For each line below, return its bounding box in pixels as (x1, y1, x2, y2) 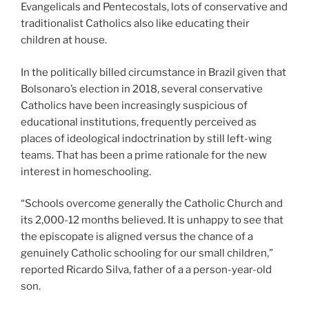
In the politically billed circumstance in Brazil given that (21, 66, 286, 79)
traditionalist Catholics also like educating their (21, 17, 250, 30)
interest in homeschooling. (21, 165, 151, 178)
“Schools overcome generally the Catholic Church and (21, 197, 283, 210)
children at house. (21, 34, 107, 47)
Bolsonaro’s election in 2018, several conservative (21, 82, 263, 95)
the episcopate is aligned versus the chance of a (21, 230, 253, 243)
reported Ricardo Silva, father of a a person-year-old (21, 263, 272, 277)
